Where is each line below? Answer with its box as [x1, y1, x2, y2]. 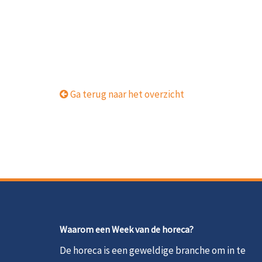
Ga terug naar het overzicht [68, 88, 184, 101]
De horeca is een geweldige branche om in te [60, 244, 246, 257]
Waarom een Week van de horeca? [60, 223, 194, 235]
